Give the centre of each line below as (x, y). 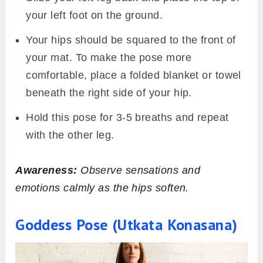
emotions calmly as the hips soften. (102, 188)
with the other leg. (70, 135)
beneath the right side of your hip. (109, 92)
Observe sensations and (139, 170)
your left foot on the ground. (96, 15)
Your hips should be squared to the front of (131, 40)
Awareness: (46, 170)
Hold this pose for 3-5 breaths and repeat (127, 117)
